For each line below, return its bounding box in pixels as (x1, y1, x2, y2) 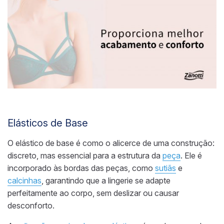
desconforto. (7, 200, 54, 211)
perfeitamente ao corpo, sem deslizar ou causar (7, 188, 179, 198)
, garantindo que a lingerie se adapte (41, 175, 170, 186)
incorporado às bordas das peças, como (7, 163, 155, 173)
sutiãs (155, 163, 176, 173)
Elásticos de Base (7, 117, 88, 129)
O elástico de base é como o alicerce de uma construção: (7, 138, 214, 148)
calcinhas (7, 175, 41, 186)
